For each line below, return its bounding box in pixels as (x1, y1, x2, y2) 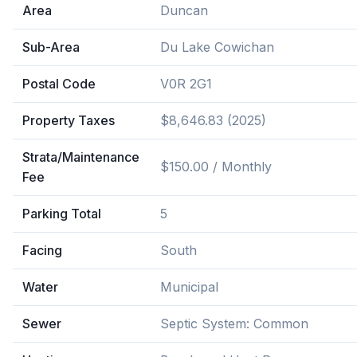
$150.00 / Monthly (160, 159, 272, 175)
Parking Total (22, 206, 101, 222)
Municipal (160, 279, 218, 295)
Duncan (160, 2, 208, 18)
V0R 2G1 (160, 76, 212, 92)
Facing (22, 242, 62, 258)
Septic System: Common (160, 316, 308, 331)
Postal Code (22, 76, 96, 92)
